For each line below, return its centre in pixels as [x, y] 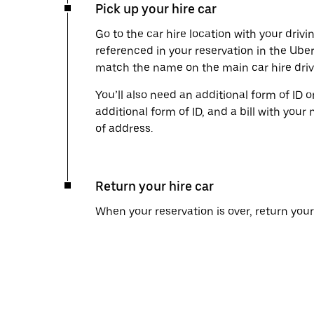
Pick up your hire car [156, 9]
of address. [124, 129]
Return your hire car [155, 186]
